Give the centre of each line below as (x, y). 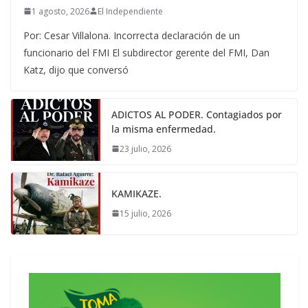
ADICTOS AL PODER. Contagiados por (197, 114)
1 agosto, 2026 (60, 11)
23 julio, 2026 (145, 148)
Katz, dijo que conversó (76, 69)
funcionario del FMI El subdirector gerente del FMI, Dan (146, 52)
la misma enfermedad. (164, 129)
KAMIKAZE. (136, 193)
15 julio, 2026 (145, 213)
